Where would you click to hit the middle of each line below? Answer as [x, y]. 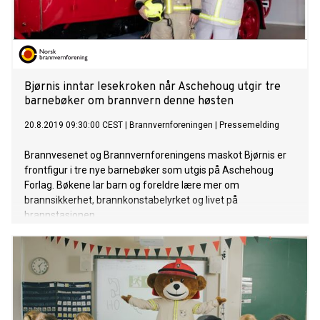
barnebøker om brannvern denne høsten [129, 102]
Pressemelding [249, 125]
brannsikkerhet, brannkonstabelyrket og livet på [131, 200]
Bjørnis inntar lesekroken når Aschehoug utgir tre [152, 87]
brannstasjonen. [61, 215]
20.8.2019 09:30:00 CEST [74, 125]
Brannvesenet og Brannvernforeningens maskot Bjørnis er [155, 155]
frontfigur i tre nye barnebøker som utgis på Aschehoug [149, 170]
